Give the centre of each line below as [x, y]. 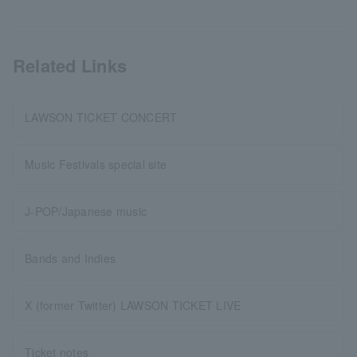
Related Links [70, 65]
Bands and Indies [71, 258]
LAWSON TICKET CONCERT [101, 117]
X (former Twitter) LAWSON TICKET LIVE [133, 305]
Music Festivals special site [96, 164]
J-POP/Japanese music [86, 211]
